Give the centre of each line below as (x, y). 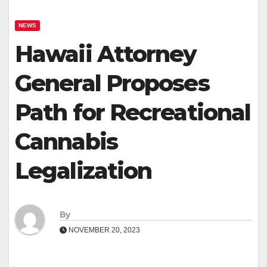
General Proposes (112, 83)
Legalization (83, 171)
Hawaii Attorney (106, 54)
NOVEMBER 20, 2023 (103, 230)
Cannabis (66, 142)
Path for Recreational (133, 113)
